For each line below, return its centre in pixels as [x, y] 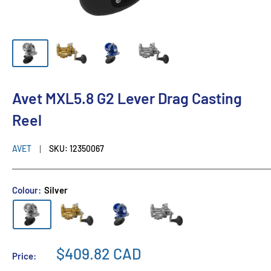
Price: [24, 256]
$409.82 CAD [99, 254]
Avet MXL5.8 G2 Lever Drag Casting [127, 98]
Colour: [28, 190]
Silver [56, 190]
